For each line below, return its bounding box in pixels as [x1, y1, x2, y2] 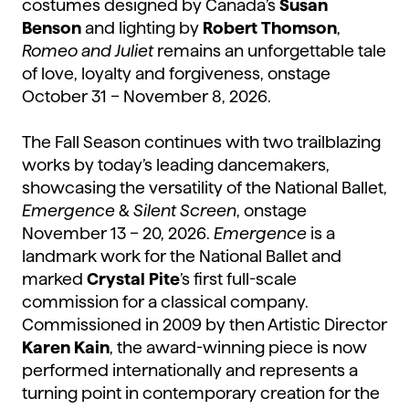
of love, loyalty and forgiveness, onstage [22, 65, 330, 83]
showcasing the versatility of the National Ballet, [22, 179, 387, 197]
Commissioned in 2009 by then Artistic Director [22, 316, 387, 334]
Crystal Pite [87, 270, 180, 288]
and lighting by [81, 19, 203, 37]
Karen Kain [22, 339, 110, 357]
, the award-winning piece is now [110, 339, 367, 357]
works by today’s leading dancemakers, [22, 156, 330, 174]
